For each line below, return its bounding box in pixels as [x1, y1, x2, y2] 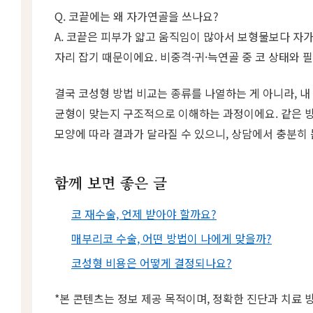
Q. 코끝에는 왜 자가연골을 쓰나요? [54, 8, 219, 25]
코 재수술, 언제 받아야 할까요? [71, 205, 217, 222]
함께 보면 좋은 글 [54, 171, 167, 193]
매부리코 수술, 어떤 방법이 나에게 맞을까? [71, 229, 272, 247]
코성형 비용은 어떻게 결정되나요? [71, 254, 232, 271]
